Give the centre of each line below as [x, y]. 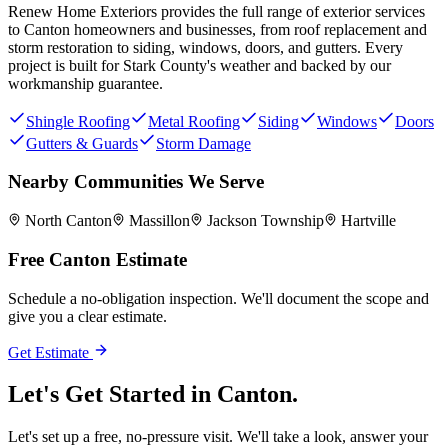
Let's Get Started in [109, 394]
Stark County [165, 65]
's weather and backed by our [299, 65]
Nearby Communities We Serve [136, 182]
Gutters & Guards [82, 143]
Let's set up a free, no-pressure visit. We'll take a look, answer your [218, 437]
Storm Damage [203, 143]
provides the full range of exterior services [291, 11]
